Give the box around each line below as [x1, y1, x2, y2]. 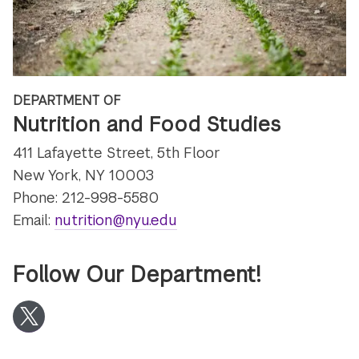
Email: [13, 210, 55, 229]
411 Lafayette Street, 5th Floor [13, 143, 221, 162]
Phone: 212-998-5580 [13, 188, 159, 207]
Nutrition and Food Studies [13, 111, 281, 137]
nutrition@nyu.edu [54, 210, 178, 229]
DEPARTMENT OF [13, 91, 122, 109]
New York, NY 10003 [13, 165, 155, 184]
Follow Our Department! [13, 260, 262, 289]
